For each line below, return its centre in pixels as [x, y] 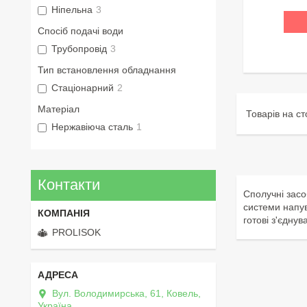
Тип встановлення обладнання [107, 70]
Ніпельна [72, 9]
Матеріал [59, 109]
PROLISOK [76, 233]
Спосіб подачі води [81, 30]
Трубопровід [79, 48]
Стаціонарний [83, 87]
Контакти [69, 185]
